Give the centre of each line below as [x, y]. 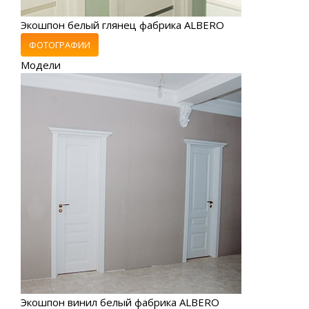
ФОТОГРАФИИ [60, 44]
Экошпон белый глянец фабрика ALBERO [122, 24]
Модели [41, 64]
